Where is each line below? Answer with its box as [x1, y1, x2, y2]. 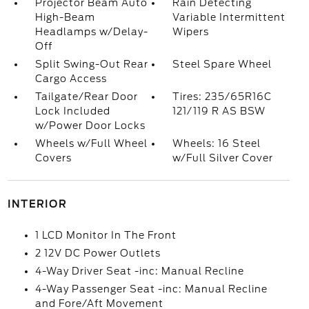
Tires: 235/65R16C [172, 91, 272, 102]
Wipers [172, 26, 210, 37]
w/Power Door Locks [34, 120, 146, 131]
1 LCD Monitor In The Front [34, 230, 177, 241]
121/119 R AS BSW [172, 106, 266, 117]
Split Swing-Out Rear [34, 59, 148, 70]
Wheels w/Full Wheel [34, 138, 148, 149]
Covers [34, 152, 72, 163]
